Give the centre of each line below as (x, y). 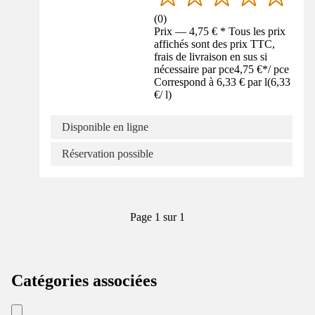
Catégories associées (84, 281)
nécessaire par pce (194, 70)
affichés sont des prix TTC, (215, 44)
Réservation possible (108, 154)
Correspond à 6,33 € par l (211, 82)
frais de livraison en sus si (211, 57)
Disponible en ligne (105, 127)
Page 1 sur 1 (157, 217)
